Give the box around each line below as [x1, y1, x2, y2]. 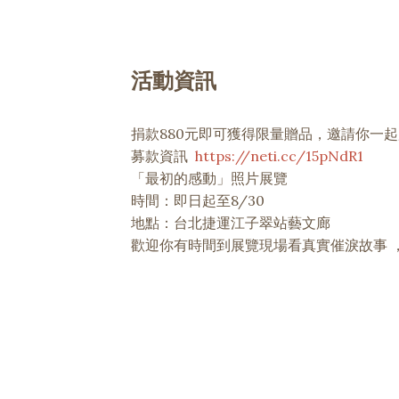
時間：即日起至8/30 [131, 191, 265, 209]
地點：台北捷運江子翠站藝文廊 [131, 214, 330, 232]
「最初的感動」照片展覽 [131, 169, 288, 187]
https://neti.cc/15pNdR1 [195, 147, 363, 165]
